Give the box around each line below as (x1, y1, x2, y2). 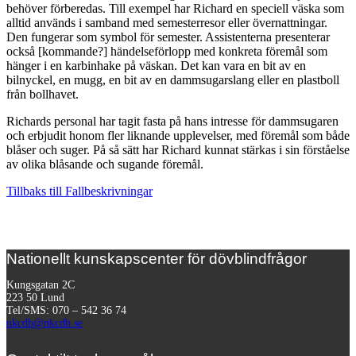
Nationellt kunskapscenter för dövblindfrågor (6, 250, 307, 268)
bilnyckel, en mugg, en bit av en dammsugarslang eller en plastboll (6, 73, 339, 87)
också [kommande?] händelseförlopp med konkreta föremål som (6, 44, 327, 59)
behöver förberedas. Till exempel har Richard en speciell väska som (6, 2, 344, 16)
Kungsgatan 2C (6, 279, 75, 292)
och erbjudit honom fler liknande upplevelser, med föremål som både (6, 129, 350, 143)
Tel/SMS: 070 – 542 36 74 (6, 304, 126, 317)
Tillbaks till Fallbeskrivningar (6, 184, 153, 199)
